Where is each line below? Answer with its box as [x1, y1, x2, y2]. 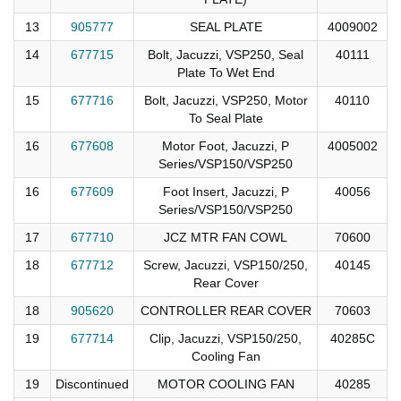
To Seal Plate [188, 110, 263, 125]
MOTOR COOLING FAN [157, 376, 294, 391]
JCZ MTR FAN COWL [164, 229, 287, 244]
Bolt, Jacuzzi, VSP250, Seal [148, 47, 303, 62]
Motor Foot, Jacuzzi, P [162, 138, 289, 153]
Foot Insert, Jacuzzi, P [162, 183, 289, 199]
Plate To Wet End [176, 64, 275, 80]
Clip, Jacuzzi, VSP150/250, [149, 330, 302, 346]
